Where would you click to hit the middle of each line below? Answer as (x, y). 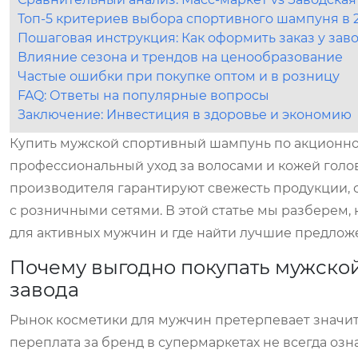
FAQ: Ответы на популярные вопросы (143, 95)
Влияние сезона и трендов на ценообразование (180, 57)
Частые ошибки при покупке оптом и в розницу (179, 76)
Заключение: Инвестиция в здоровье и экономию (185, 115)
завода (44, 290)
